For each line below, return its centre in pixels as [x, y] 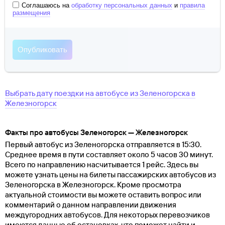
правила [192, 6]
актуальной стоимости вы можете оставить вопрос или [103, 195]
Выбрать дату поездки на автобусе [68, 93]
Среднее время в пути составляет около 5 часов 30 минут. [109, 155]
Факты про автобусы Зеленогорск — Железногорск [96, 133]
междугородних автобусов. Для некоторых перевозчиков [107, 215]
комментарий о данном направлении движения [91, 205]
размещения [31, 13]
